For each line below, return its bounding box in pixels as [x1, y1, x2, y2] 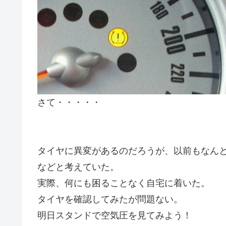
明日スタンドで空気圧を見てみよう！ [37, 210, 192, 221]
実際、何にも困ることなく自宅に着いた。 [37, 178, 210, 189]
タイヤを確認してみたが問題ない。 [37, 194, 183, 205]
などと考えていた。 [37, 162, 119, 173]
